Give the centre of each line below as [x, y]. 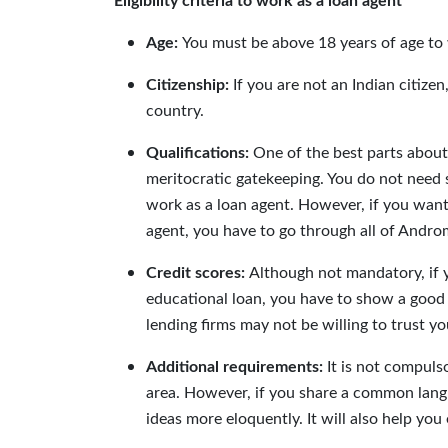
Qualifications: [199, 153]
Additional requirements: [236, 367]
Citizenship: [189, 85]
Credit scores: [197, 273]
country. [175, 111]
